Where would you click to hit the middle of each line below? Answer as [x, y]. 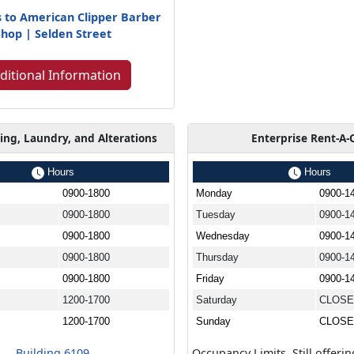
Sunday [214, 321]
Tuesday [216, 214]
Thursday [218, 257]
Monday [215, 193]
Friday [211, 278]
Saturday [217, 299]
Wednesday [223, 235]
